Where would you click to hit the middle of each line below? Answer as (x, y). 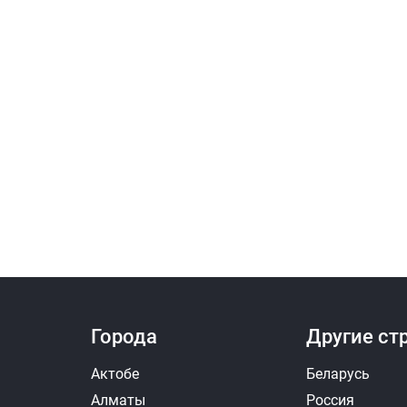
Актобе (115, 374)
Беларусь (338, 374)
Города (124, 337)
